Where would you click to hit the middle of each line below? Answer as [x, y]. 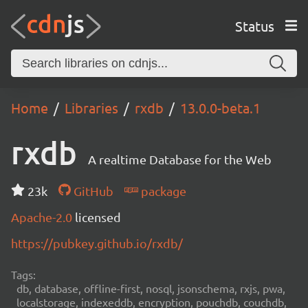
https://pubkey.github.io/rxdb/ [97, 243]
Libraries [91, 108]
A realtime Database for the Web [180, 159]
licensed [98, 217]
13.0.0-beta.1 [220, 108]
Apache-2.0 [43, 217]
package [162, 191]
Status [254, 25]
